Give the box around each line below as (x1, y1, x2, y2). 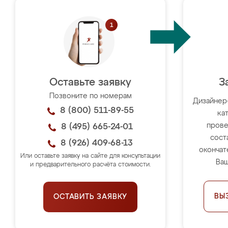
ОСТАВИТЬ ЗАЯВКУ (53, 193, 128, 201)
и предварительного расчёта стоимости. (30, 161, 151, 168)
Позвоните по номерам (49, 92, 132, 100)
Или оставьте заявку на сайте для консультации (20, 153, 161, 159)
